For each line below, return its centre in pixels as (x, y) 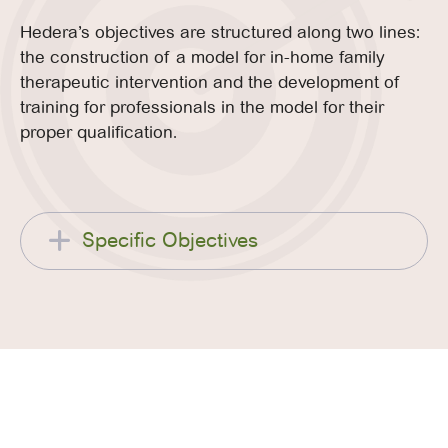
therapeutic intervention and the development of (210, 82)
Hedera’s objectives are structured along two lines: (220, 32)
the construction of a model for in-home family (202, 57)
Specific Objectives (170, 240)
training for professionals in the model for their (202, 107)
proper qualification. (98, 132)
